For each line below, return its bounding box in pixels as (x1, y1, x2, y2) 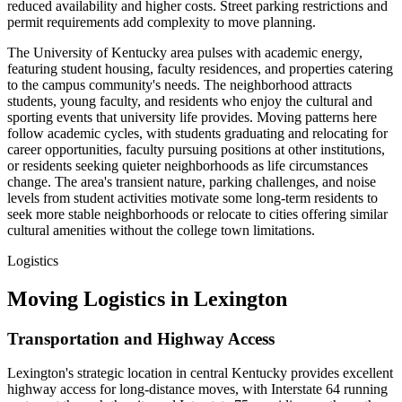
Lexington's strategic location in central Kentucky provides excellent (7, 365, 393, 381)
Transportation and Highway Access (7, 328, 275, 348)
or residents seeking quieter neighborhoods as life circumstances (7, 157, 368, 173)
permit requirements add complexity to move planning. (7, 13, 316, 30)
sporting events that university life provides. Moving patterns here (7, 109, 377, 125)
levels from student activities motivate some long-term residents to (7, 189, 378, 205)
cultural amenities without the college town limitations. (7, 222, 315, 238)
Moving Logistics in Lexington (7, 286, 287, 310)
